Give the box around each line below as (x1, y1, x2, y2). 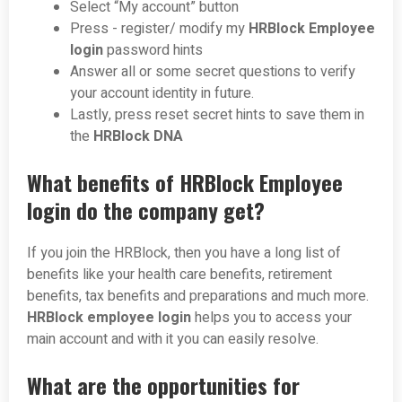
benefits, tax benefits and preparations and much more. (27, 284, 369, 307)
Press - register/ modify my (70, 17, 249, 39)
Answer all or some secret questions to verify (70, 60, 355, 83)
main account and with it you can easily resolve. (27, 328, 319, 350)
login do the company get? (27, 193, 265, 226)
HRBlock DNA (93, 125, 183, 147)
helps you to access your (191, 306, 352, 328)
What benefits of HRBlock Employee (27, 165, 343, 198)
